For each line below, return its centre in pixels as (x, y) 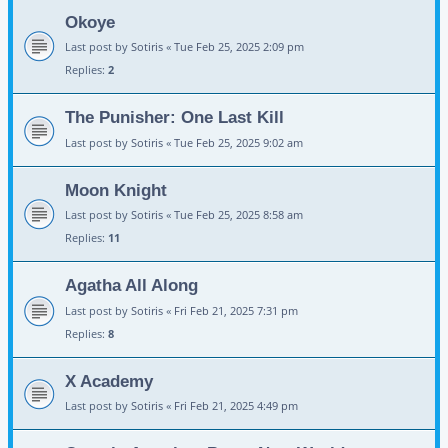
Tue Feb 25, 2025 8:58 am (238, 215)
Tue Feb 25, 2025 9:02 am (238, 142)
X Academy (109, 380)
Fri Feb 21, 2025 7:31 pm (236, 310)
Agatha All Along (131, 285)
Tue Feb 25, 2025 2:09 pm (239, 47)
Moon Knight (116, 189)
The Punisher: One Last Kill (174, 117)
